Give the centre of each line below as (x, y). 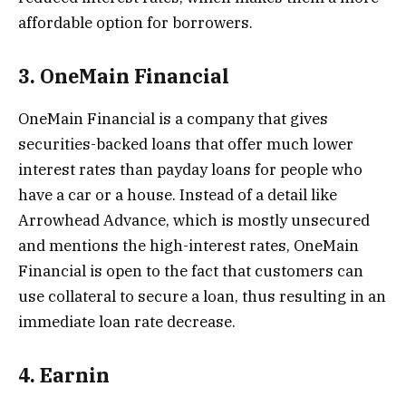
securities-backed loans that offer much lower (186, 144)
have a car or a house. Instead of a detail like (178, 194)
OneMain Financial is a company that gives (173, 118)
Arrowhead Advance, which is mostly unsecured (194, 220)
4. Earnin (66, 376)
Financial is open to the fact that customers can (191, 271)
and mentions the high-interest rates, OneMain (188, 245)
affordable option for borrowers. (135, 22)
